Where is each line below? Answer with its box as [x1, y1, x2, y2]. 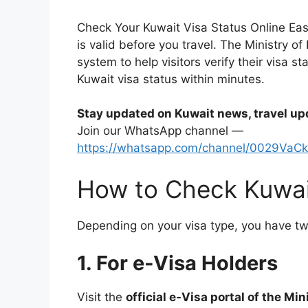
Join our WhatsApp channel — [77, 124, 243, 138]
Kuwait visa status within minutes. [77, 71, 265, 86]
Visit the [77, 290, 126, 305]
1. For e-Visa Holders [77, 251, 278, 276]
